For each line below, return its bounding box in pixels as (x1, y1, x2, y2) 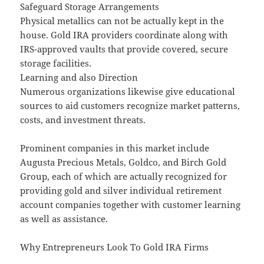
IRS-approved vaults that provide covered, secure (20, 43, 229, 55)
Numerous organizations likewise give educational (20, 85, 236, 98)
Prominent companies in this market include (20, 142, 210, 154)
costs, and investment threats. (20, 114, 146, 126)
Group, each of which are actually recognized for (20, 170, 227, 183)
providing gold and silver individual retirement (20, 184, 222, 197)
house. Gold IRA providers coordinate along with (20, 29, 229, 41)
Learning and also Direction (20, 71, 138, 84)
